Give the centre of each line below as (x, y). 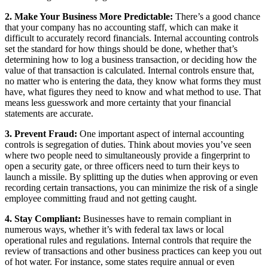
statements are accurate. (49, 113)
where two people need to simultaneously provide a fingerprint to (127, 155)
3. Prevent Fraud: (42, 133)
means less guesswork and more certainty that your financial (118, 102)
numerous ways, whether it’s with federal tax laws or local (114, 229)
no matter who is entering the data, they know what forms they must (133, 81)
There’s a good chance (217, 16)
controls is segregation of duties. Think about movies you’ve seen (128, 144)
